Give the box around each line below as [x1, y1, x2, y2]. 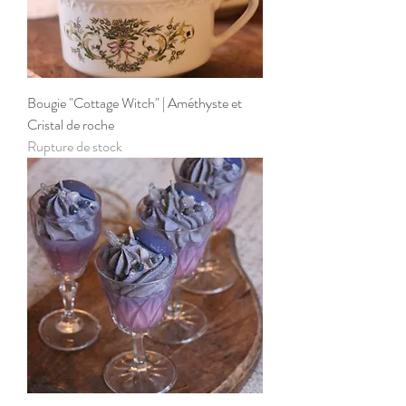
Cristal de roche [27, 113, 114, 135]
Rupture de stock [27, 135, 122, 157]
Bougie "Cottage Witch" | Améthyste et [27, 92, 242, 113]
